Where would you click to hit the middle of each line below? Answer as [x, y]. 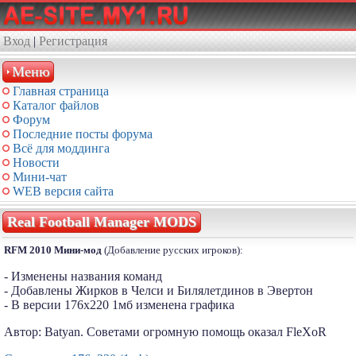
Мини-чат [40, 177]
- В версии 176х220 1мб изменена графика [119, 305]
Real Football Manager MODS [102, 222]
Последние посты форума [83, 134]
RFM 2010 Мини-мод [53, 250]
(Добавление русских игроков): [172, 250]
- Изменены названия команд [83, 276]
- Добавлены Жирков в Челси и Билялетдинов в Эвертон [159, 290]
